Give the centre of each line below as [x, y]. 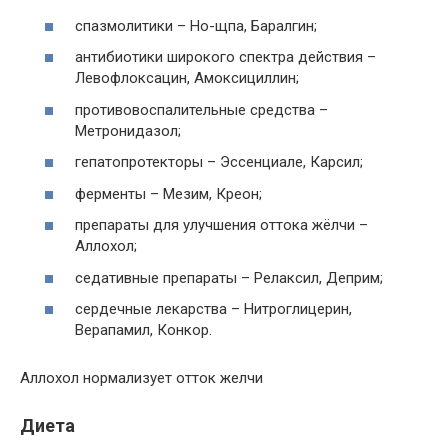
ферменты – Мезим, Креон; [168, 193]
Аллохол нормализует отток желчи [141, 378]
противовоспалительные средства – [201, 109]
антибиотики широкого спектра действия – [225, 57]
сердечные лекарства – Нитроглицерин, [213, 309]
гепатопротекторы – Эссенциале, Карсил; [219, 162]
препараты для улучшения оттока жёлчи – [221, 225]
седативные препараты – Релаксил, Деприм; [229, 277]
